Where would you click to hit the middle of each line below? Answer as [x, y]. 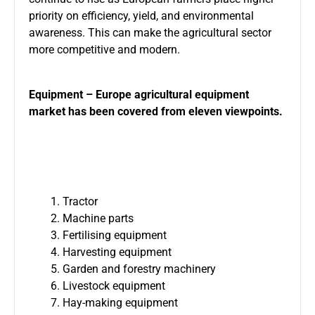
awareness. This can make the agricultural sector [150, 32]
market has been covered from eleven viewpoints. [156, 111]
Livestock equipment [114, 285]
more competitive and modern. [104, 49]
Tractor [80, 201]
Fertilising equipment [115, 235]
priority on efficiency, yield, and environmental [141, 15]
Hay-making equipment [120, 302]
